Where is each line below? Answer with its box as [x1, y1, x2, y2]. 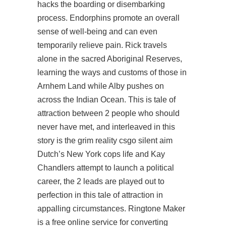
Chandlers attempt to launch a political [37, 163, 174, 172]
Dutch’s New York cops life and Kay [37, 150, 165, 158]
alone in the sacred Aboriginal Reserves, [37, 54, 182, 63]
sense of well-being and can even [37, 27, 157, 36]
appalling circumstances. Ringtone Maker [37, 204, 185, 213]
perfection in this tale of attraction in [37, 191, 163, 199]
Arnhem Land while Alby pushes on [37, 82, 164, 90]
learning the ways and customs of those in [37, 68, 187, 77]
